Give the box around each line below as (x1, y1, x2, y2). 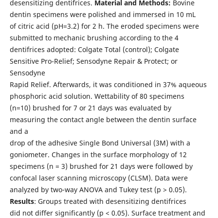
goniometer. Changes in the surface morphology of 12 (9, 150, 187, 160)
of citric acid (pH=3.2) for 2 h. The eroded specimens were (9, 21, 199, 31)
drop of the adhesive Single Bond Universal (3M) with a (9, 138, 190, 148)
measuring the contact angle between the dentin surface (9, 115, 197, 125)
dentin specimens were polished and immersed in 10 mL (9, 10, 196, 19)
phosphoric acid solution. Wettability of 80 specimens (9, 91, 184, 101)
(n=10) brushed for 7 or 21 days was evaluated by (9, 103, 171, 113)
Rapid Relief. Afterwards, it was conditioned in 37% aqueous (9, 80, 207, 90)
